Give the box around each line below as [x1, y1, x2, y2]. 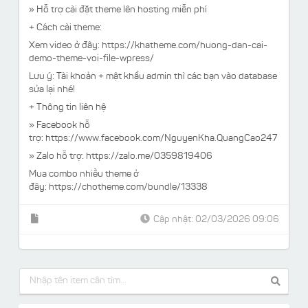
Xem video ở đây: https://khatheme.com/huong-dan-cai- [29, 41, 267, 52]
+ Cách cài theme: [29, 23, 102, 34]
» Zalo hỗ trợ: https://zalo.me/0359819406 [29, 152, 212, 162]
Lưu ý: [29, 72, 54, 82]
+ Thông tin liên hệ [29, 103, 106, 113]
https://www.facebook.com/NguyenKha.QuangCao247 [45, 134, 277, 144]
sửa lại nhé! [29, 85, 75, 96]
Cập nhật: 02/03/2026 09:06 [153, 214, 279, 225]
